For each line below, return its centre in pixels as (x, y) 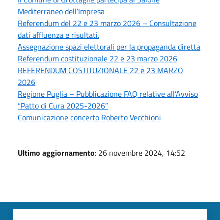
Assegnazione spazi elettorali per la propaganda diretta (109, 46)
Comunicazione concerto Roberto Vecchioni (89, 117)
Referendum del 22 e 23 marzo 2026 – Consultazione (107, 23)
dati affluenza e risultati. (58, 35)
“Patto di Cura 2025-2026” (63, 105)
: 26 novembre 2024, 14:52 (140, 152)
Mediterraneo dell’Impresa (61, 11)
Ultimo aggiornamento (56, 152)
